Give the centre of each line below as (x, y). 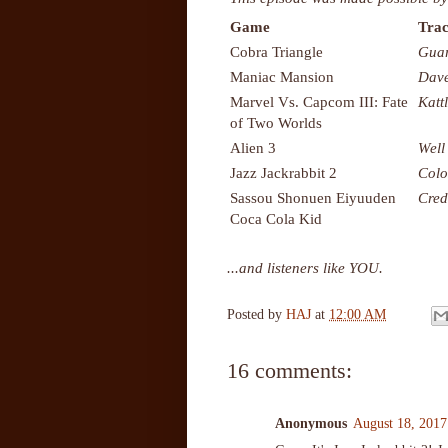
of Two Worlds (276, 122)
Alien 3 (253, 147)
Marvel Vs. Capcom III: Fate (319, 101)
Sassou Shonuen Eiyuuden (313, 197)
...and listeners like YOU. (305, 267)
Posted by (256, 315)
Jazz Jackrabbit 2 (283, 172)
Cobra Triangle (276, 51)
